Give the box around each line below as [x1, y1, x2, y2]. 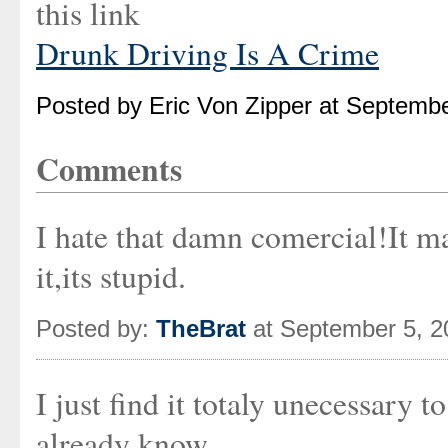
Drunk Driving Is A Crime [36, 32, 379, 74]
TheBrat [156, 315, 246, 342]
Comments [36, 146, 182, 192]
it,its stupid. [36, 255, 186, 297]
